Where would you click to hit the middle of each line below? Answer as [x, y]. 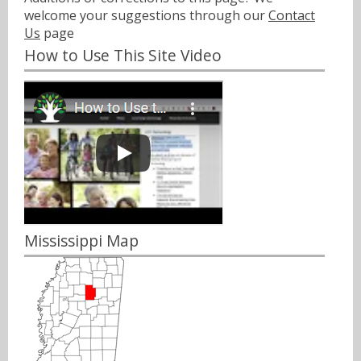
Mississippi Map [81, 241]
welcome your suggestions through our [146, 15]
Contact [292, 15]
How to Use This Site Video [123, 56]
